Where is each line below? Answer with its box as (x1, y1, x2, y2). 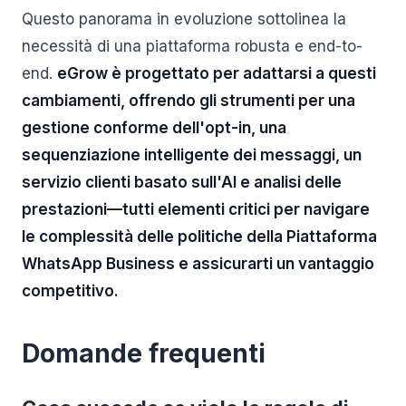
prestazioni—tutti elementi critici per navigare (22, 200, 370, 218)
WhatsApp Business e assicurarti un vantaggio (22, 255, 374, 273)
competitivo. (22, 282, 119, 300)
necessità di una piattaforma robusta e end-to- (22, 37, 362, 55)
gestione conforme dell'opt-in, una (22, 119, 286, 137)
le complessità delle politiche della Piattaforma (22, 227, 377, 246)
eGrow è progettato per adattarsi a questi (57, 64, 376, 82)
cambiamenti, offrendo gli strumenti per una (22, 92, 355, 110)
